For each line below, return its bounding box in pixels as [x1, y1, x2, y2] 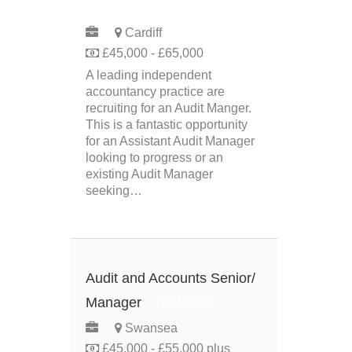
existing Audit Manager [86, 167, 213, 181]
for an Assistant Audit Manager [86, 134, 255, 148]
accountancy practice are [86, 85, 225, 98]
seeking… [86, 184, 142, 197]
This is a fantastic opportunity [86, 118, 247, 131]
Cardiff [122, 26, 162, 39]
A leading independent [86, 68, 211, 82]
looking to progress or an [86, 151, 223, 164]
